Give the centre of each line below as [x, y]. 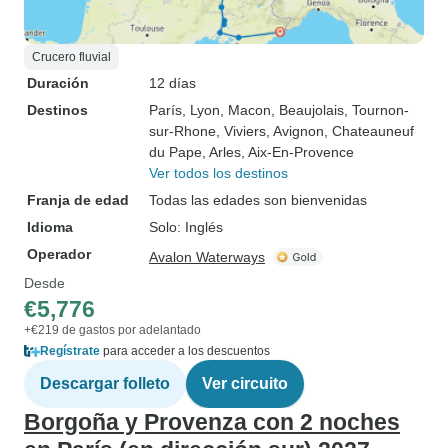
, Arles [221, 152]
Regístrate [70, 351]
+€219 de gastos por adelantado [112, 330]
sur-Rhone [182, 131]
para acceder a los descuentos [185, 351]
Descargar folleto [105, 383]
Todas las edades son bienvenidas [258, 200]
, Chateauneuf [369, 131]
